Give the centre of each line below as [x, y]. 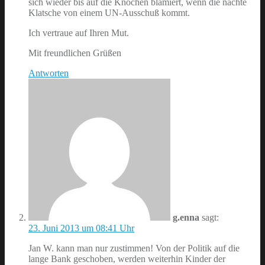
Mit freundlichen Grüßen [75, 53]
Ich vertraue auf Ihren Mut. [79, 33]
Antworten [49, 73]
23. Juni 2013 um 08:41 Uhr [81, 228]
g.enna [186, 218]
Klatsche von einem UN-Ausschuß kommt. [109, 13]
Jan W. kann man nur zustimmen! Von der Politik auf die [134, 248]
